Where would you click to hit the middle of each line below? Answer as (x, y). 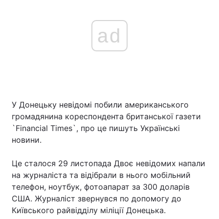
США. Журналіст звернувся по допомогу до (97, 198)
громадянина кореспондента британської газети (106, 116)
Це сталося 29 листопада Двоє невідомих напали (109, 163)
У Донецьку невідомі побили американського (100, 105)
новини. (27, 140)
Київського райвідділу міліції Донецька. (89, 210)
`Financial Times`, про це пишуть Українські (96, 128)
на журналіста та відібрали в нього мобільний (101, 175)
